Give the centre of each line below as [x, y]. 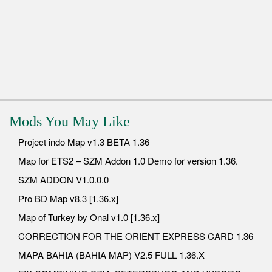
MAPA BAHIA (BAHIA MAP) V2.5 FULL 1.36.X [111, 255]
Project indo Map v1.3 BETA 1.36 [84, 142]
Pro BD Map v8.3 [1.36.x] [68, 199]
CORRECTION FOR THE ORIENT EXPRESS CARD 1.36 [136, 236]
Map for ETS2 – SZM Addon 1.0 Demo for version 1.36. [128, 161]
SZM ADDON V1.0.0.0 [63, 180]
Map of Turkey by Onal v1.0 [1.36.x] [89, 217]
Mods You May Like [70, 122]
